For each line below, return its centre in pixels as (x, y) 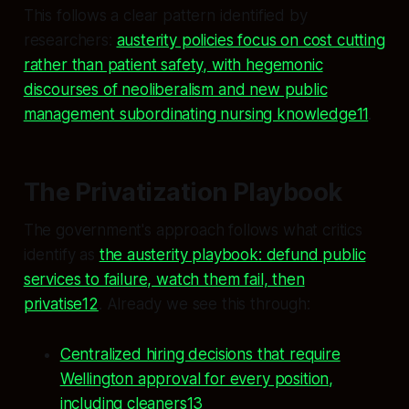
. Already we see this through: (204, 304)
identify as (61, 255)
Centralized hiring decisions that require (200, 355)
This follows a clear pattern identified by (165, 16)
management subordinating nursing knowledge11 (196, 115)
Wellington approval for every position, (197, 379)
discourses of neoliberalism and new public (175, 90)
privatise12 (61, 304)
